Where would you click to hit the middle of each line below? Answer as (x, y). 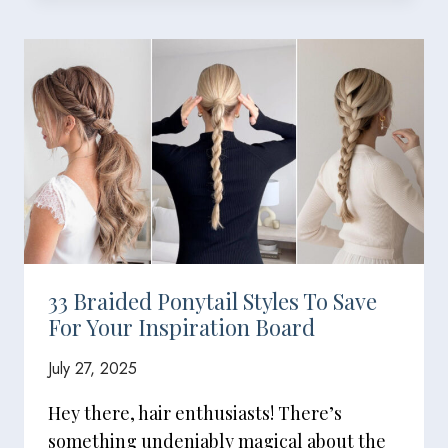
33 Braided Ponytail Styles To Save (212, 301)
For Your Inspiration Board (181, 327)
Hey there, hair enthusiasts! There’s (195, 413)
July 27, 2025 (92, 368)
